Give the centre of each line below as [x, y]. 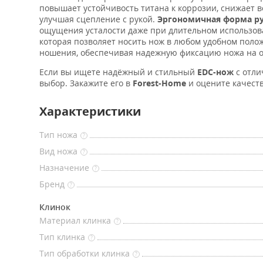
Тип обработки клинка [85, 253]
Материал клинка [75, 220]
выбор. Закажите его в [86, 83]
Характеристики [90, 111]
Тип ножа [58, 135]
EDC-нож [215, 72]
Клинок [55, 207]
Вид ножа [58, 151]
